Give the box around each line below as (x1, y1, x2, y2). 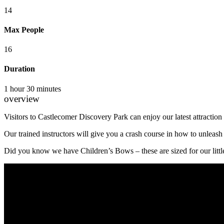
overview (4, 93, 39, 104)
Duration (4, 64, 35, 73)
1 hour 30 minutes (4, 84, 61, 93)
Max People (4, 25, 44, 34)
